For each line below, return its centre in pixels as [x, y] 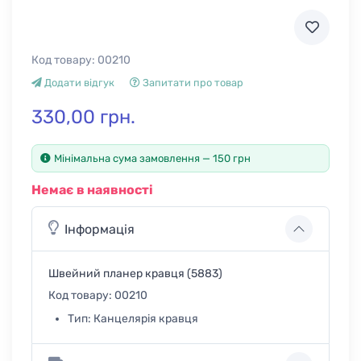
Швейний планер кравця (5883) [135, 274]
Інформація [100, 229]
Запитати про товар [192, 83]
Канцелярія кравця [146, 319]
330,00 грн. [83, 117]
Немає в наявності [92, 190]
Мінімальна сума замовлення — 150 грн [152, 159]
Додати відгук [78, 83]
